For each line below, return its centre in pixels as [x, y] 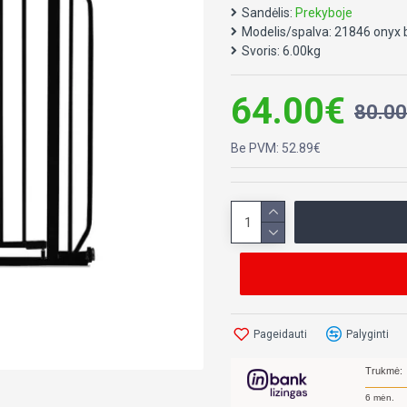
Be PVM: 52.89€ [276, 148]
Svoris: [261, 51]
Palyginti [367, 334]
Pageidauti [280, 334]
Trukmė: [383, 371]
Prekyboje [324, 13]
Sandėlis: [267, 13]
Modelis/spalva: [287, 32]
